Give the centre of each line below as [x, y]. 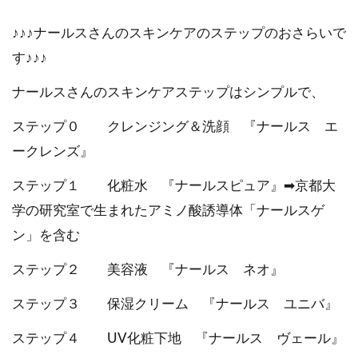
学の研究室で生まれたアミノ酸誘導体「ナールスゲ [168, 210]
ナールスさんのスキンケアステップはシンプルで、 [168, 92]
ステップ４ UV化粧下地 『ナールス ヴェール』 [178, 338]
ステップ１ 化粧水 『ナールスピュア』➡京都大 [174, 185]
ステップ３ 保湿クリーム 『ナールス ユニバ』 [175, 304]
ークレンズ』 [53, 151]
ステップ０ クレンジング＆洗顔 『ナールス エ [175, 126]
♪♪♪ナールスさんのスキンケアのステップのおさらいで [179, 33]
